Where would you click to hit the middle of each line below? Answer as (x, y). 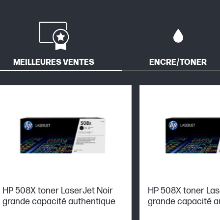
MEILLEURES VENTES (54, 62)
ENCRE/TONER (178, 62)
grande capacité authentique (59, 201)
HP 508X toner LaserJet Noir (58, 191)
